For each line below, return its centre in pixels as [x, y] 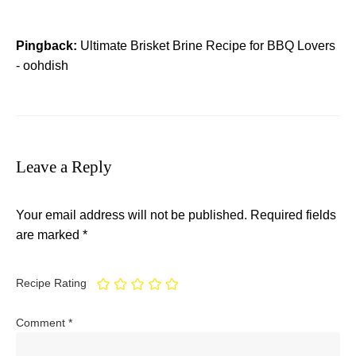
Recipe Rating [51, 283]
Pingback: [48, 45]
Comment [42, 322]
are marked [49, 234]
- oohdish [42, 65]
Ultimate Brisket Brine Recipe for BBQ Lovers [208, 45]
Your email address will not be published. [132, 215]
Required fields [293, 215]
